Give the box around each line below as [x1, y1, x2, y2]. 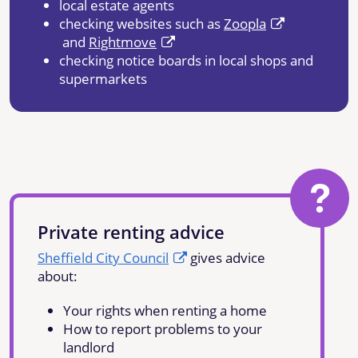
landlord [63, 337, 114, 356]
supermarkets [59, 69, 147, 88]
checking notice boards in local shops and [59, 50, 313, 70]
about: [38, 266, 78, 285]
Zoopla [224, 14, 266, 33]
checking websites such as [59, 14, 224, 33]
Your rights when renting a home [63, 300, 267, 320]
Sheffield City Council [38, 248, 169, 267]
